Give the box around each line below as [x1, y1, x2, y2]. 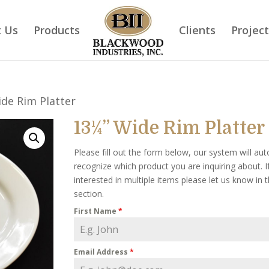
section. [73, 188, 104, 199]
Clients [179, 23, 216, 37]
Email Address [73, 247, 130, 257]
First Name [73, 206, 118, 216]
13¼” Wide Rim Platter [73, 118, 265, 138]
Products [33, 23, 80, 37]
